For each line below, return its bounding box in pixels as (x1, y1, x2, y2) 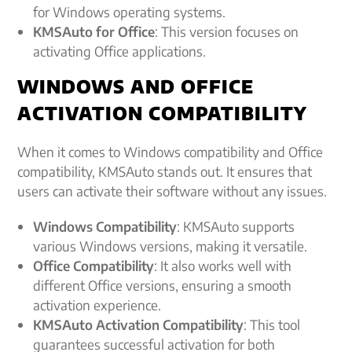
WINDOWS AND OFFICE (17, 75, 255, 97)
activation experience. (33, 296, 162, 313)
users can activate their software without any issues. (17, 182, 328, 200)
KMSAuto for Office (33, 23, 156, 40)
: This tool (244, 316, 301, 333)
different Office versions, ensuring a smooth (33, 277, 292, 294)
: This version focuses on (155, 23, 299, 40)
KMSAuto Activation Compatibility (33, 316, 244, 333)
